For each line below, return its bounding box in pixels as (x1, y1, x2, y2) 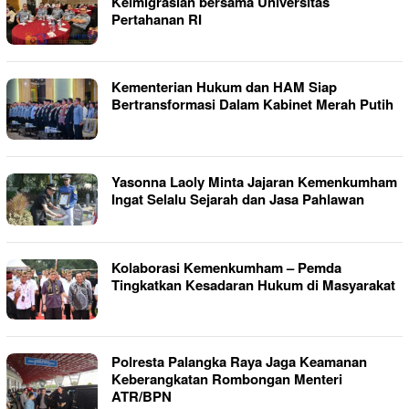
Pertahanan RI (111, 9, 202, 30)
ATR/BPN (111, 385, 172, 406)
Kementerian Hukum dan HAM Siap (111, 77, 337, 98)
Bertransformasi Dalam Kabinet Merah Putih (111, 94, 393, 115)
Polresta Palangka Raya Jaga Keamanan (111, 351, 367, 372)
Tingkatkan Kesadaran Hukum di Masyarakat (111, 274, 395, 295)
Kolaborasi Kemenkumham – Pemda (111, 257, 341, 278)
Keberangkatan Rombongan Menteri (111, 368, 342, 389)
